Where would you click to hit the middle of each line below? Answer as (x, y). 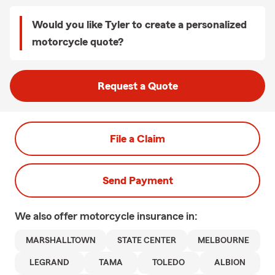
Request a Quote (137, 86)
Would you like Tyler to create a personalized (139, 25)
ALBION (230, 263)
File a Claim (137, 139)
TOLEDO (168, 263)
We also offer (47, 216)
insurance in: (167, 216)
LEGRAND (49, 263)
